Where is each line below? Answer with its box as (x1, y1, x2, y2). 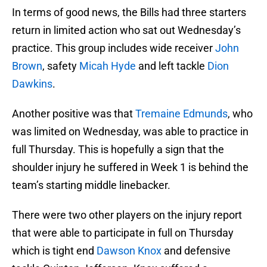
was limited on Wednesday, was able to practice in (12, 125, 249, 138)
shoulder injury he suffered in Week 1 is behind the (12, 161, 249, 174)
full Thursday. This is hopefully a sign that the (12, 143, 224, 156)
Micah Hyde (79, 60, 136, 73)
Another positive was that (12, 107, 135, 120)
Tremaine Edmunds (135, 107, 228, 120)
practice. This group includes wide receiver (12, 42, 215, 55)
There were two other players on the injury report (12, 209, 242, 222)
